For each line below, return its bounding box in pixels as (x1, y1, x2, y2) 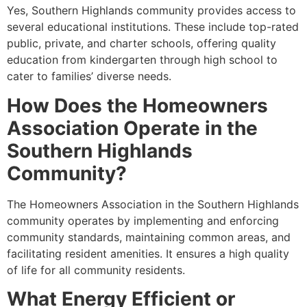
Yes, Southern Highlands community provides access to (7, 3, 296, 18)
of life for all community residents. (7, 262, 185, 277)
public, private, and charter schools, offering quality (7, 36, 276, 51)
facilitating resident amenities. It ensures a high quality (7, 246, 289, 260)
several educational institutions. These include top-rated (7, 20, 299, 34)
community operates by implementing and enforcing (7, 213, 279, 228)
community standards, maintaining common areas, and (7, 230, 291, 244)
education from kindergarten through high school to (7, 53, 278, 67)
